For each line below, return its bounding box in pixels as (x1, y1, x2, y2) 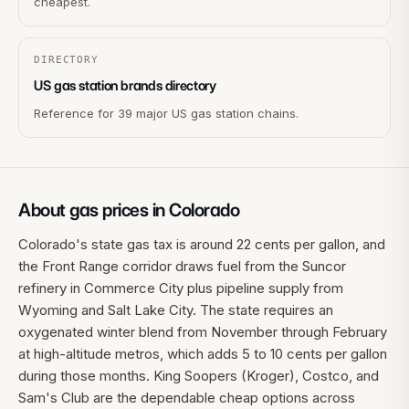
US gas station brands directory (34, 78, 216, 94)
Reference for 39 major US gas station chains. (34, 106, 299, 121)
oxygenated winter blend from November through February (18, 323, 387, 341)
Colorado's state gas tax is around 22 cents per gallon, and (18, 236, 385, 253)
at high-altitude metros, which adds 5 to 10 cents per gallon (18, 345, 387, 362)
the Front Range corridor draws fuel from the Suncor (18, 257, 346, 275)
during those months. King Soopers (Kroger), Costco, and (18, 367, 379, 384)
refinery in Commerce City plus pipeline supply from (18, 279, 343, 297)
